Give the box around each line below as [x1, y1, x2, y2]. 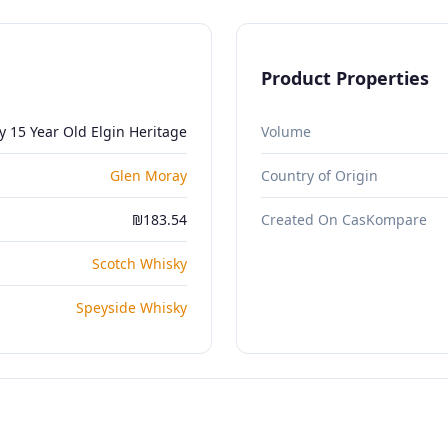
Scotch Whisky [92, 253, 187, 273]
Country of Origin [261, 165, 378, 185]
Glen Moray [110, 165, 187, 185]
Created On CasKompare [261, 209, 427, 229]
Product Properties [261, 65, 429, 90]
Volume [261, 121, 311, 141]
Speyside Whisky [76, 297, 187, 317]
